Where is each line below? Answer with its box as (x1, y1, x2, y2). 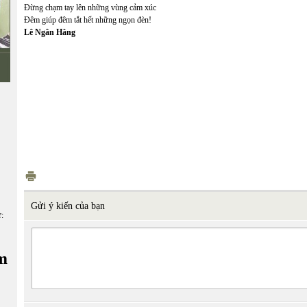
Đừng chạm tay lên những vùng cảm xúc (24, 3, 156, 12)
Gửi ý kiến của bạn (31, 201, 105, 211)
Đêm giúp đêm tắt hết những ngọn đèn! (24, 15, 151, 25)
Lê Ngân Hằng (24, 27, 75, 37)
